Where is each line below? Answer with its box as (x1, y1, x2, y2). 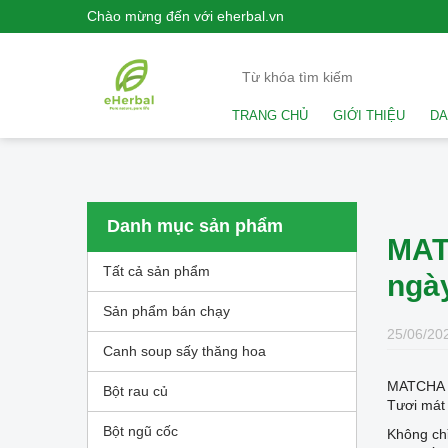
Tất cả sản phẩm (103, 262, 210, 279)
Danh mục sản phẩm (107, 215, 283, 236)
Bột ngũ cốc (103, 422, 178, 439)
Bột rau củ (103, 382, 168, 399)
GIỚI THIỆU (333, 107, 405, 123)
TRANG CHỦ (232, 107, 308, 123)
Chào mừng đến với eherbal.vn (87, 8, 284, 24)
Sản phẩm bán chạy (103, 302, 230, 319)
